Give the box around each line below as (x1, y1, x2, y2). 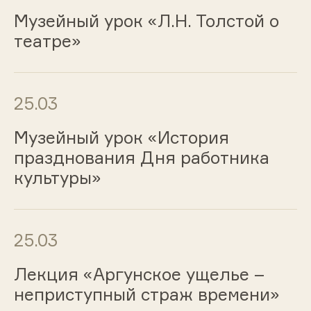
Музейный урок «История (13, 126, 229, 148)
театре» (13, 31, 81, 52)
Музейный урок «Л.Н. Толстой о (13, 10, 279, 32)
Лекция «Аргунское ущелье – (13, 263, 264, 285)
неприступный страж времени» (13, 283, 280, 305)
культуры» (13, 167, 101, 188)
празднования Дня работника (13, 146, 269, 168)
